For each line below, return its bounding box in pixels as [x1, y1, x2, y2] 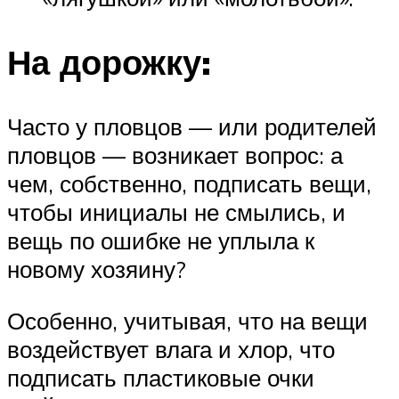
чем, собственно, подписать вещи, [7, 169, 371, 199]
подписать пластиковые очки [7, 362, 314, 392]
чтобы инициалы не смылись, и [7, 198, 346, 227]
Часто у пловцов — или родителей [7, 112, 377, 142]
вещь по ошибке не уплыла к [7, 226, 314, 256]
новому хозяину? [7, 255, 186, 284]
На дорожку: [7, 40, 211, 85]
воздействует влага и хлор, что [7, 334, 335, 363]
